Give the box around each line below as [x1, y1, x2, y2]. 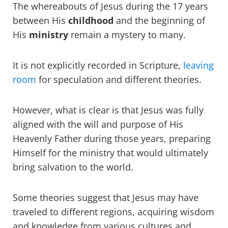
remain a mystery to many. [68, 28, 188, 41]
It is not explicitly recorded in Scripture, [13, 59, 183, 72]
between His [13, 14, 68, 27]
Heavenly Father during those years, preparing [13, 132, 211, 145]
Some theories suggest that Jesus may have [13, 191, 198, 204]
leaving [183, 59, 214, 72]
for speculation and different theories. [36, 73, 204, 86]
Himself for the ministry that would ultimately [13, 147, 208, 159]
